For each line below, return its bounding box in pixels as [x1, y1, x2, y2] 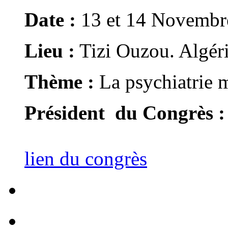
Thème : [24, 71, 94, 93]
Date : [24, 9, 76, 31]
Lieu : [24, 40, 75, 62]
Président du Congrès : [24, 102, 225, 124]
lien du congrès [24, 148, 147, 170]
